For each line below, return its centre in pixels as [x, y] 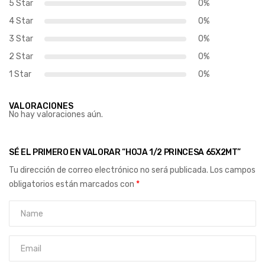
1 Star [20, 75]
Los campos [233, 170]
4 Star [21, 21]
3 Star [21, 39]
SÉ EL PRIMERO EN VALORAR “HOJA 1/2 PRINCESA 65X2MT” [125, 153]
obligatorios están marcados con [72, 185]
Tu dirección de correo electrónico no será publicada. [109, 170]
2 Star [21, 57]
